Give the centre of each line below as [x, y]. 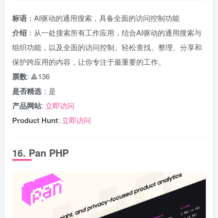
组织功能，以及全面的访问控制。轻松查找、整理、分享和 [107, 47]
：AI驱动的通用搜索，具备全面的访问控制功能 [103, 18]
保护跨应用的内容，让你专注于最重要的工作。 [89, 62]
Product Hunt [35, 120]
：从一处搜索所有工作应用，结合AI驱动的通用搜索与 [114, 32]
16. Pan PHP [40, 153]
